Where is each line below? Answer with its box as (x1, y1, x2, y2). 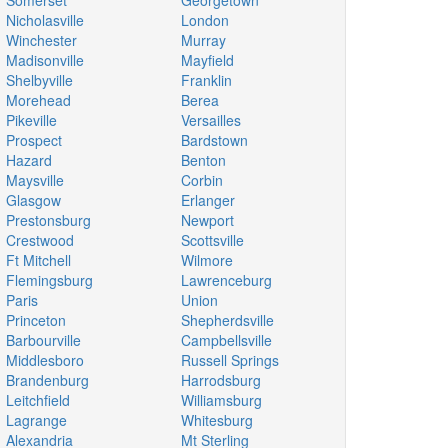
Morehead (6, 90, 71, 110)
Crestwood (6, 230, 74, 250)
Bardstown (181, 130, 248, 150)
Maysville (6, 170, 64, 190)
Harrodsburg (181, 370, 261, 390)
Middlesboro (6, 350, 84, 370)
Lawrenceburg (181, 270, 272, 290)
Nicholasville (6, 10, 84, 30)
